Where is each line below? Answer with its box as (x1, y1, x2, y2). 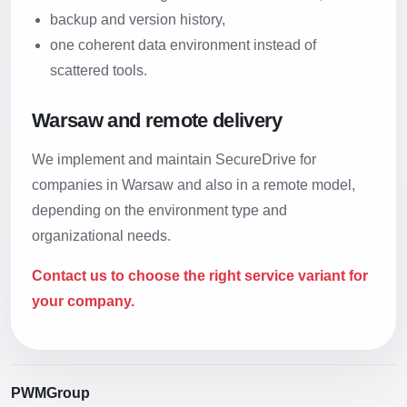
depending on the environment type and (32, 203, 287, 218)
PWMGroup (11, 385, 90, 401)
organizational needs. (32, 228, 171, 243)
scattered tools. (50, 63, 147, 78)
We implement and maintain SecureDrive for (32, 152, 316, 167)
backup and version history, (50, 12, 225, 27)
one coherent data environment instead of (50, 37, 316, 53)
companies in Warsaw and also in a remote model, (32, 177, 355, 193)
